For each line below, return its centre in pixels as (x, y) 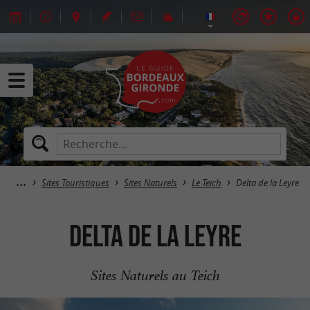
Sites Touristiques (75, 183)
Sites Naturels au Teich (155, 275)
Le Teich (207, 183)
